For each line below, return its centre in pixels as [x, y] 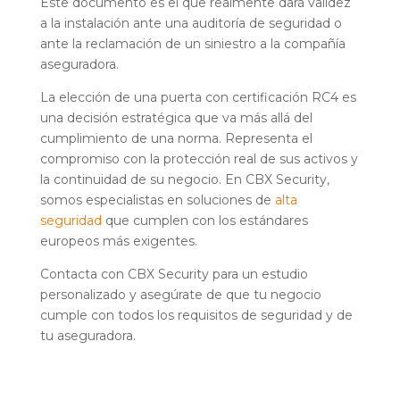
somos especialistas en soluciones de [157, 200]
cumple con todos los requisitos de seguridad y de [196, 315]
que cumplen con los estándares [204, 221]
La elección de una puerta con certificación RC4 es [198, 97]
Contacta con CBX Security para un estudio [174, 274]
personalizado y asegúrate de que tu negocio [180, 295]
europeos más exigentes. [118, 241]
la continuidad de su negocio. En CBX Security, [184, 179]
